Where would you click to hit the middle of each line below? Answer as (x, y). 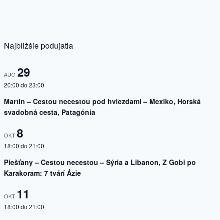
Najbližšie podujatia (39, 46)
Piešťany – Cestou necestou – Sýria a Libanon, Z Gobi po (100, 162)
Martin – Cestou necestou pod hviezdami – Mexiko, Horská (102, 101)
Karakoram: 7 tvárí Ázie (42, 173)
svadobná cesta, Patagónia (50, 112)
